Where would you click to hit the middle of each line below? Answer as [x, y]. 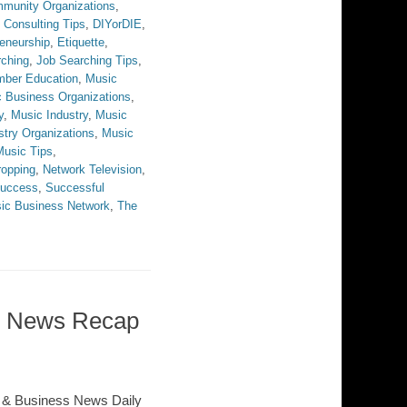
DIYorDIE [117, 24]
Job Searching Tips [87, 60]
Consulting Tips [45, 24]
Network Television [92, 169]
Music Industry [50, 115]
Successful [75, 188]
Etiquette [81, 42]
